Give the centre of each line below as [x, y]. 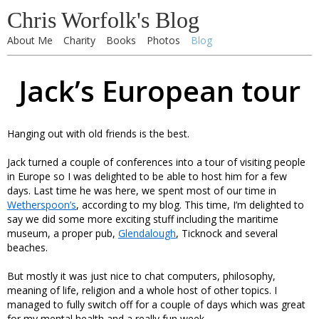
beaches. [27, 247]
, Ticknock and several [227, 233]
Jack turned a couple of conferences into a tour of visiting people [156, 162]
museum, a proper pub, [63, 233]
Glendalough [147, 233]
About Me [30, 40]
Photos [163, 40]
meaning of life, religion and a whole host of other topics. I [142, 290]
